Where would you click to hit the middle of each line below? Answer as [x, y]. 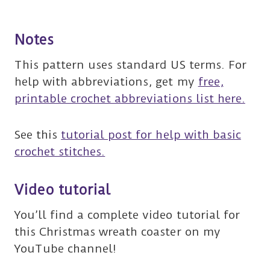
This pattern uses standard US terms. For [130, 64]
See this [38, 134]
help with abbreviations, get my [106, 81]
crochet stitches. [60, 151]
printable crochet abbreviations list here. [130, 98]
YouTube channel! [66, 248]
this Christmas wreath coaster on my [118, 231]
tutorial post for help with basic [151, 134]
